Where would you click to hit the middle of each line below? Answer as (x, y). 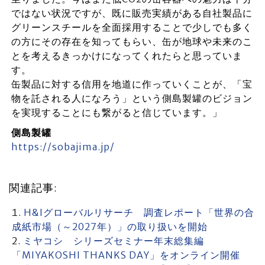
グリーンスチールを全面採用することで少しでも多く (132, 28)
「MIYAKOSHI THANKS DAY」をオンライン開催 (131, 255)
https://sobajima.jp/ (63, 147)
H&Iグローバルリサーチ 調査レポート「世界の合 (139, 213)
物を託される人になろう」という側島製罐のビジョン (132, 98)
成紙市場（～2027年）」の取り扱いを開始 (110, 227)
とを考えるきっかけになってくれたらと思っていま (127, 56)
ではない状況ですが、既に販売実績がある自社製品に (132, 13)
